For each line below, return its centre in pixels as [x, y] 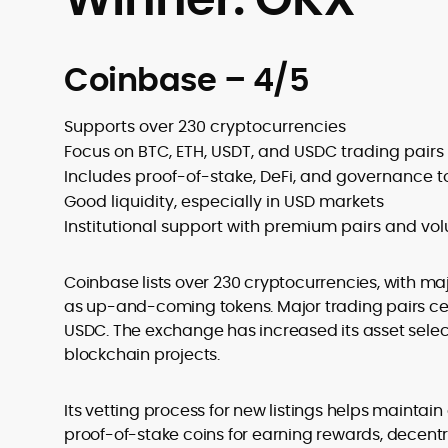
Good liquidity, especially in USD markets [224, 201]
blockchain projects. [142, 354]
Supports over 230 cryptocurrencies [205, 126]
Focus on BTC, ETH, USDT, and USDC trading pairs [254, 151]
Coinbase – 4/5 [186, 79]
